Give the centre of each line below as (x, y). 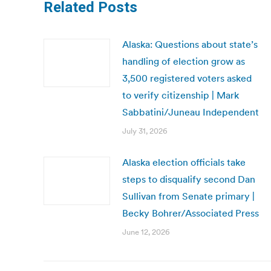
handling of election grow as (184, 61)
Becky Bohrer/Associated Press (191, 213)
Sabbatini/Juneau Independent (191, 112)
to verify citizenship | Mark (181, 95)
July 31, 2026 (145, 131)
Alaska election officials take (184, 162)
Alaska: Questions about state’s (190, 44)
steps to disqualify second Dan (189, 179)
